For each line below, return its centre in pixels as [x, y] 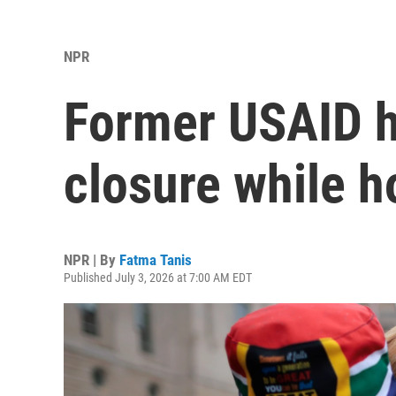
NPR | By [91, 260]
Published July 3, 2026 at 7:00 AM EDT [158, 278]
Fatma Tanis [156, 260]
